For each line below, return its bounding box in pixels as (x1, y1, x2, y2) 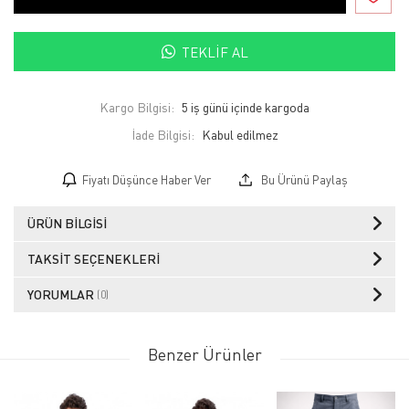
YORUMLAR (27, 287, 97, 303)
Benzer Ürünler (147, 344, 262, 365)
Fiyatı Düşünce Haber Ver (81, 173, 211, 188)
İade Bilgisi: (131, 127, 194, 143)
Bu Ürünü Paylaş (257, 173, 348, 188)
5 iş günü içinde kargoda (182, 100, 309, 116)
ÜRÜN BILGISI (27, 215, 107, 232)
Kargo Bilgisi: (100, 100, 174, 116)
